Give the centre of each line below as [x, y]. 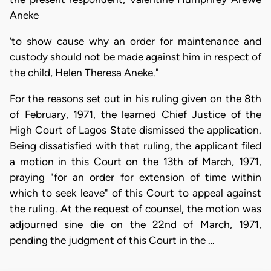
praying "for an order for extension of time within [135, 178]
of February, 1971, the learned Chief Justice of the [135, 115]
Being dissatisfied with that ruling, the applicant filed [135, 146]
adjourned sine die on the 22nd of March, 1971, [135, 225]
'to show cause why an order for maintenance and [135, 41]
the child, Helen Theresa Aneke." [84, 73]
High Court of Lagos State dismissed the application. [135, 130]
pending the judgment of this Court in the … [112, 240]
